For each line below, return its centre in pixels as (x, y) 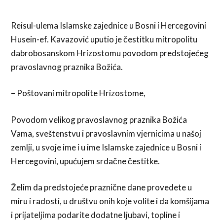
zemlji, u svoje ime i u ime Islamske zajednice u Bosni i (106, 147)
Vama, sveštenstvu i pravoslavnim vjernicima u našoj (106, 133)
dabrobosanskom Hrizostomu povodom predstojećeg (110, 53)
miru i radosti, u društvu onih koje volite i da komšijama (110, 201)
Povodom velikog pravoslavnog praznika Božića (99, 119)
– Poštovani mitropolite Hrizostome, (78, 93)
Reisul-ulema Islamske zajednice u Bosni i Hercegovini (109, 25)
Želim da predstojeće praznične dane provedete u (102, 187)
